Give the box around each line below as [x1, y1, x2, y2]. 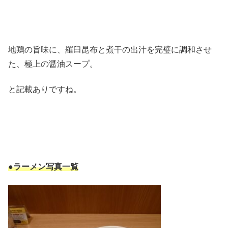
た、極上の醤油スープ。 [8, 60, 98, 69]
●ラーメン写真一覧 [8, 162, 78, 171]
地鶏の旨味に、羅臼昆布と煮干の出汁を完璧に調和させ [8, 45, 212, 54]
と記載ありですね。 [8, 85, 81, 94]
